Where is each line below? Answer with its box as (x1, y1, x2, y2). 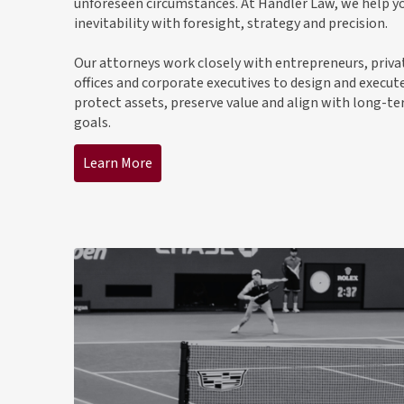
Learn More (83, 152, 152, 173)
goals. (74, 113, 111, 133)
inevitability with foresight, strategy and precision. (74, 13, 388, 33)
